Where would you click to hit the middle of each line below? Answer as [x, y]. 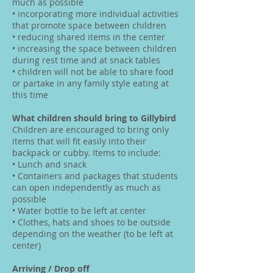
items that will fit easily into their [79, 141]
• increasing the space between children [94, 48]
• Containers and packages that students [95, 176]
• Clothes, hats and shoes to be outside [91, 222]
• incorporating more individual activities [95, 14]
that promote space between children [90, 25]
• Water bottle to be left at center [80, 211]
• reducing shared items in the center [90, 37]
